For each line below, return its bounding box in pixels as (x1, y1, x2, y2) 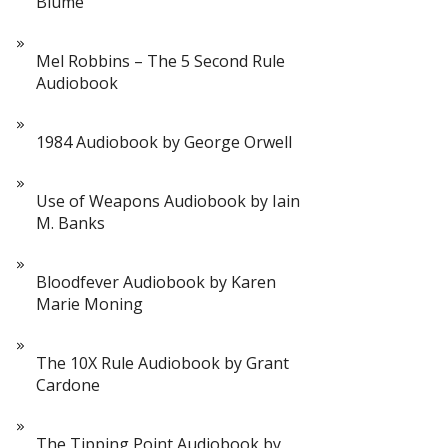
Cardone (36, 374, 100, 396)
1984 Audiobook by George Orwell (36, 131, 292, 153)
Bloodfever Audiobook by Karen (36, 271, 276, 293)
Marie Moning (36, 293, 143, 315)
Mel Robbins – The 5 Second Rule (36, 50, 285, 72)
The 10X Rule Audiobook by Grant (36, 352, 289, 374)
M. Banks (36, 212, 105, 234)
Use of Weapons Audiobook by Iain (36, 190, 300, 212)
